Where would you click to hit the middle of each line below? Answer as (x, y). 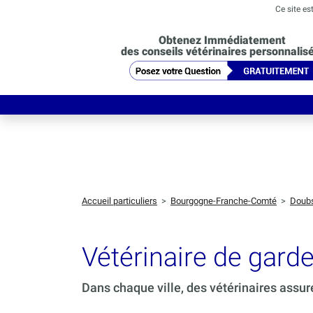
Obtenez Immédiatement (222, 40)
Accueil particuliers (119, 201)
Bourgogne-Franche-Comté (224, 201)
